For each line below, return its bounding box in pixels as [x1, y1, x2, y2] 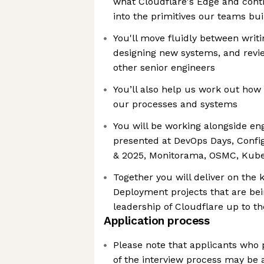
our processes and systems [113, 98, 237, 110]
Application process [104, 214, 210, 227]
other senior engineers [113, 62, 215, 73]
